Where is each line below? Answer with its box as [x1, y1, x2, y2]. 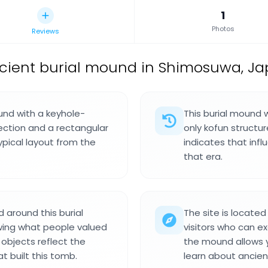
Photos [211, 24, 234, 33]
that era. [184, 150, 223, 163]
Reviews [32, 26, 60, 36]
